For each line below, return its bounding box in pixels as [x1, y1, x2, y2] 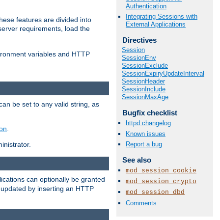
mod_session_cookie [126, 166, 196, 174]
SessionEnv [122, 54, 156, 62]
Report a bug [126, 140, 162, 148]
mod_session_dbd [126, 189, 185, 196]
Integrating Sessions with [126, 12, 197, 20]
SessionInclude [122, 85, 165, 93]
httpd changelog [126, 119, 171, 127]
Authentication [126, 2, 166, 10]
